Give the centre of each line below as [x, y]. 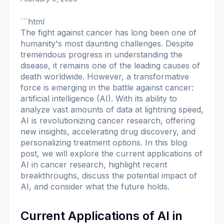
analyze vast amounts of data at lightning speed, [112, 109]
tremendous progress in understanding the [101, 54]
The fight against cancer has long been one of [108, 32]
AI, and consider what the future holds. [95, 186]
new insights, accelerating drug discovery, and [108, 131]
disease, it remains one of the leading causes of [110, 65]
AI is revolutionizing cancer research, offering [108, 120]
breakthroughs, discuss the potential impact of [109, 175]
